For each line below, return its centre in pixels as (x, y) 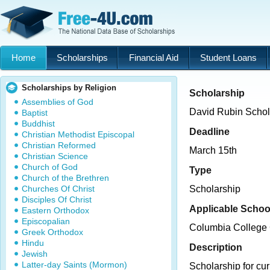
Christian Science (55, 156)
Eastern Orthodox (55, 210)
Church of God (50, 167)
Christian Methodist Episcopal (78, 134)
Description (216, 247)
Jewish (35, 254)
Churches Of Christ (58, 189)
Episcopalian (46, 221)
